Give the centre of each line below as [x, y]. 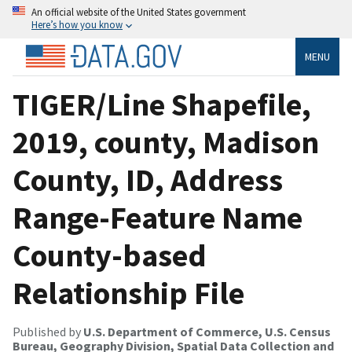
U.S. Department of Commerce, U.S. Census [207, 331]
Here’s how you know [77, 24]
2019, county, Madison [166, 142]
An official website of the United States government [139, 12]
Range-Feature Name [158, 217]
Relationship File [128, 293]
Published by [48, 331]
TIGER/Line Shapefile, [162, 104]
